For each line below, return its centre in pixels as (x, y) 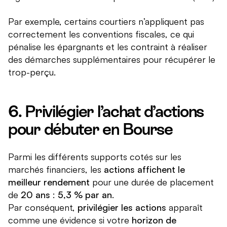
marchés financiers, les (56, 169)
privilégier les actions (122, 207)
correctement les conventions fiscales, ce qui (101, 34)
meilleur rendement (49, 182)
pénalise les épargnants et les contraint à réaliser (108, 47)
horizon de (154, 220)
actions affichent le (144, 169)
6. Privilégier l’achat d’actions (106, 112)
